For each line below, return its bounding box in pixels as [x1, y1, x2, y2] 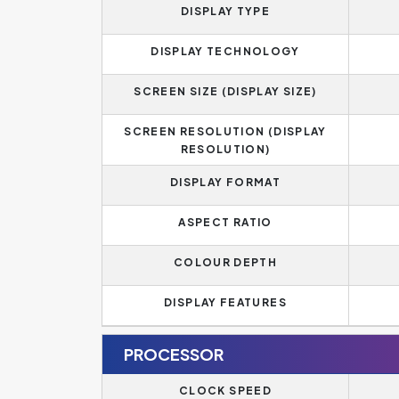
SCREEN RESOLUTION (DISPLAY [124, 125, 327, 138]
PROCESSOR [124, 344, 224, 364]
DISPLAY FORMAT [169, 175, 281, 189]
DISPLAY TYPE [180, 4, 271, 18]
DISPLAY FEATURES [164, 296, 287, 309]
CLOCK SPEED [179, 384, 272, 397]
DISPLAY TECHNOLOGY [151, 45, 300, 58]
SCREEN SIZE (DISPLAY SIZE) [134, 85, 317, 98]
